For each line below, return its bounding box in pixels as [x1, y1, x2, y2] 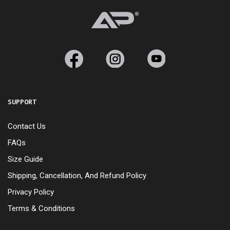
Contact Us [8, 121, 46, 131]
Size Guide [8, 154, 43, 164]
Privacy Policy [8, 187, 54, 197]
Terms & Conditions [8, 203, 75, 213]
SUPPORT [8, 97, 36, 106]
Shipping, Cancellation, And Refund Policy [8, 170, 146, 180]
